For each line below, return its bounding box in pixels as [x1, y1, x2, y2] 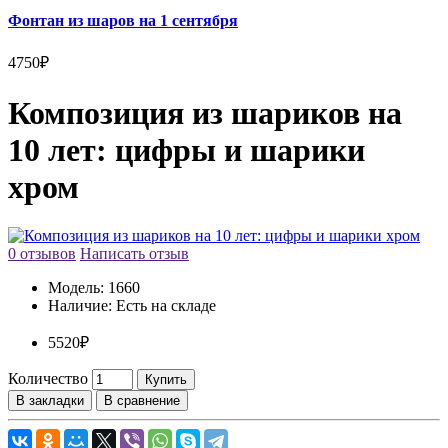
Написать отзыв [80, 245, 189, 263]
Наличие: [48, 297, 112, 315]
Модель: [48, 279, 104, 297]
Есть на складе [112, 297, 216, 315]
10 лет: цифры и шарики [8, 131, 365, 168]
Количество [8, 370, 88, 388]
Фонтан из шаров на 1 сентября [8, 11, 238, 29]
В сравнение [104, 393, 180, 409]
